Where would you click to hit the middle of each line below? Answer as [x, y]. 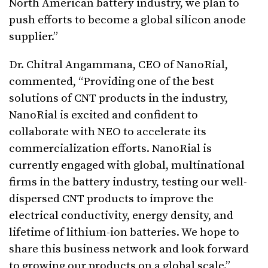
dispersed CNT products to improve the [111, 199]
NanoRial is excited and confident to [103, 115]
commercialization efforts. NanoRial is [110, 148]
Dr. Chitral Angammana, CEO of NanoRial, [118, 65]
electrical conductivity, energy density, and [121, 215]
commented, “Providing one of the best [112, 81]
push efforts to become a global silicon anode [127, 20]
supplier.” [33, 36]
